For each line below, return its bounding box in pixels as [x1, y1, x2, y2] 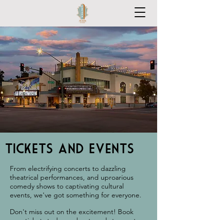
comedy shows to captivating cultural [10, 182, 124, 191]
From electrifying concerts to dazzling [10, 164, 126, 173]
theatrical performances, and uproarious [10, 173, 134, 182]
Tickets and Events [5, 140, 134, 156]
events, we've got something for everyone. [10, 191, 141, 199]
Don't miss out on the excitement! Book [10, 207, 134, 216]
